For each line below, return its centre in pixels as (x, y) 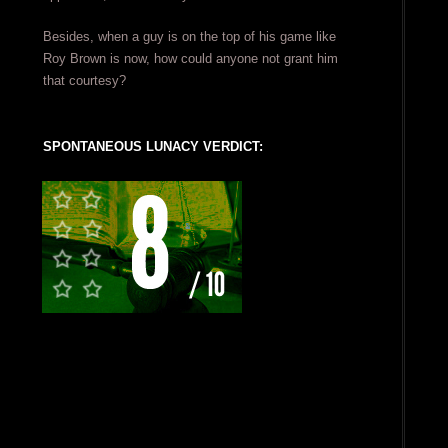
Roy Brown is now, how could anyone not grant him (190, 59)
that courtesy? (84, 81)
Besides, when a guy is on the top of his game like (189, 37)
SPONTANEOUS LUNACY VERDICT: (152, 147)
